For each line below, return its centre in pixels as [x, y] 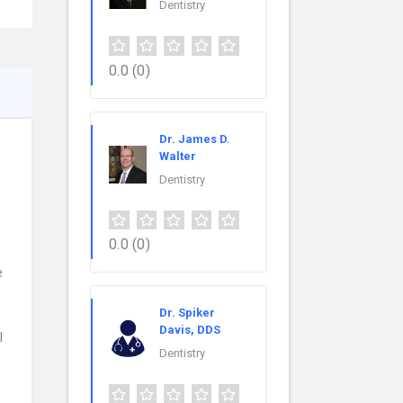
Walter [178, 156]
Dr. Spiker [187, 313]
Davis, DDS [190, 330]
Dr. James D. [195, 139]
